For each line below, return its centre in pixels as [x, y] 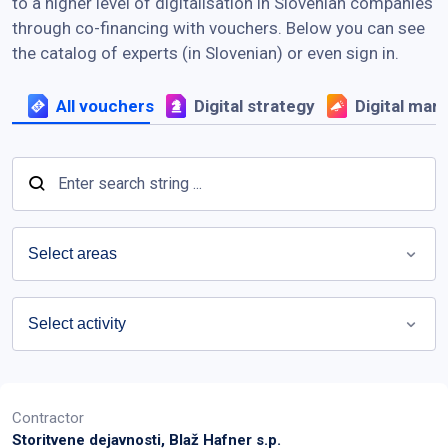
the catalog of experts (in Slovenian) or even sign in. [205, 52]
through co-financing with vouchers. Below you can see [218, 27]
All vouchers [104, 105]
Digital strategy [254, 105]
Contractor [48, 417]
